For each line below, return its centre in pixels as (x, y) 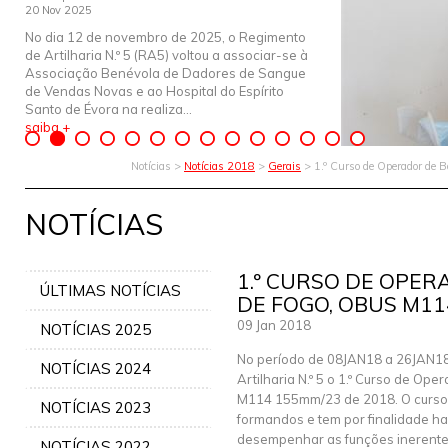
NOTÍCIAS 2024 (95, 368)
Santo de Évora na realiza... (108, 109)
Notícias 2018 (219, 166)
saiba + (47, 127)
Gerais (284, 166)
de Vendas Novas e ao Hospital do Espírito (154, 91)
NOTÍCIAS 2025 (95, 329)
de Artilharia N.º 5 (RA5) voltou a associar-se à (166, 55)
